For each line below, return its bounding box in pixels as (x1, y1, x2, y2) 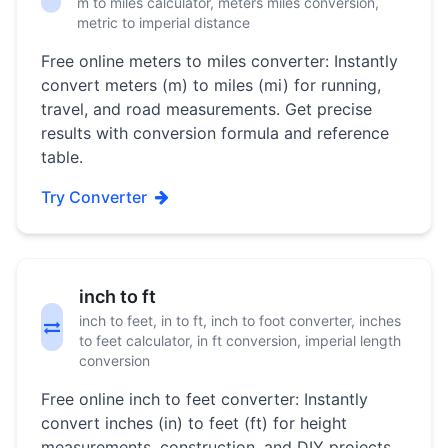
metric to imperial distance (76, 14, 250, 31)
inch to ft (78, 286, 156, 307)
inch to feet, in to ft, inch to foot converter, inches (78, 312, 401, 329)
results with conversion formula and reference (41, 123, 389, 143)
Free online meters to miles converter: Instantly (41, 51, 398, 71)
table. (41, 147, 83, 167)
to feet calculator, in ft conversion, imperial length (78, 332, 401, 349)
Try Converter (41, 187, 147, 207)
